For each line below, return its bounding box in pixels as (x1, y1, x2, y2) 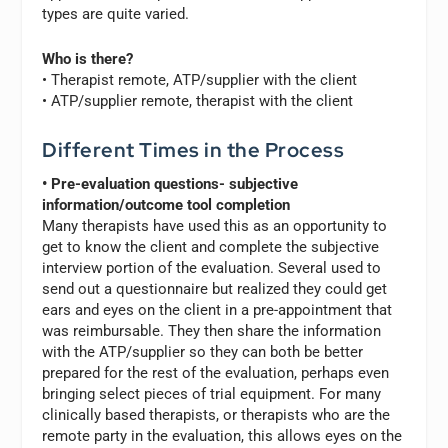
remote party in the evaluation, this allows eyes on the (42, 426, 403, 445)
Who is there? (42, 49, 134, 68)
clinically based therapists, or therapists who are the (42, 405, 391, 424)
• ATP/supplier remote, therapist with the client (42, 91, 354, 110)
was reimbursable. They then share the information (42, 321, 382, 340)
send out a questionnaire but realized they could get (42, 279, 388, 298)
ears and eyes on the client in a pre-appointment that (42, 300, 393, 319)
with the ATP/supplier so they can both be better (42, 342, 364, 361)
